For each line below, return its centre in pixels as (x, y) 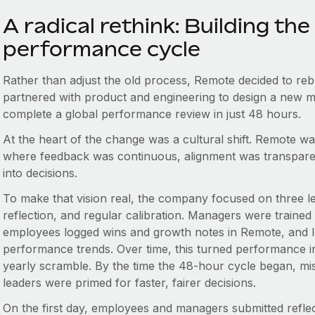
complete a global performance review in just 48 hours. (152, 114)
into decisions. (40, 173)
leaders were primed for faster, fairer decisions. (129, 283)
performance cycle (101, 49)
